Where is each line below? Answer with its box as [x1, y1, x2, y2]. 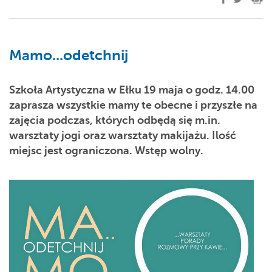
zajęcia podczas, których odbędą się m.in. [9, 114, 220, 126]
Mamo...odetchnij [9, 47, 128, 64]
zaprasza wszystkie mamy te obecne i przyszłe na [9, 99, 257, 111]
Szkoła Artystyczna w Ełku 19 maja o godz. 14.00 [9, 84, 254, 96]
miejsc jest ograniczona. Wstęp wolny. [9, 144, 203, 157]
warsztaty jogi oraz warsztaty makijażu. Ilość [9, 129, 236, 141]
